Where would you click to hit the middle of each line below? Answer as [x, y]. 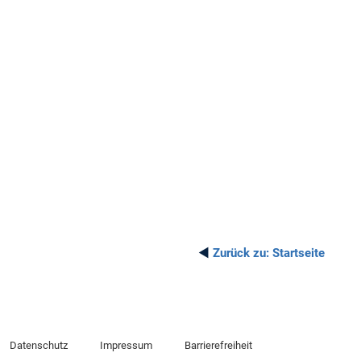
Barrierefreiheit [218, 346]
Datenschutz [39, 346]
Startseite [297, 253]
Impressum [126, 346]
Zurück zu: [241, 253]
